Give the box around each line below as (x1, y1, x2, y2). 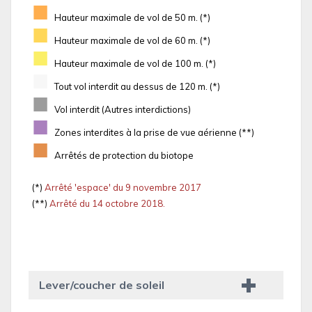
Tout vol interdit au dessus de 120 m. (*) (54, 81, 220, 93)
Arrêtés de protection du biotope (54, 150, 194, 162)
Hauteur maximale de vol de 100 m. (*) (54, 58, 216, 70)
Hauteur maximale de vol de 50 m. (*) (54, 12, 210, 24)
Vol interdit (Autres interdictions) (54, 104, 191, 116)
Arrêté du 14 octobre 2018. (47, 198, 165, 210)
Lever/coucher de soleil (39, 278, 164, 292)
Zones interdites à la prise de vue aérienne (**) (54, 127, 254, 139)
